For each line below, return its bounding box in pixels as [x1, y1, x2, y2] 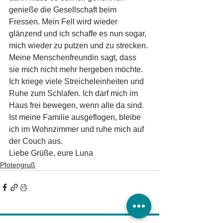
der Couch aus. [9, 137, 63, 146]
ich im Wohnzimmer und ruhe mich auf [9, 125, 146, 134]
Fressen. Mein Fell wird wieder [9, 17, 119, 26]
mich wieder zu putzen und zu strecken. [9, 41, 150, 50]
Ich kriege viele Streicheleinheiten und [9, 77, 146, 86]
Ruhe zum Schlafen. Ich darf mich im [9, 89, 140, 98]
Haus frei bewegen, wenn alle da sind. [9, 101, 146, 110]
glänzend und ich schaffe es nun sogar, [9, 29, 148, 38]
